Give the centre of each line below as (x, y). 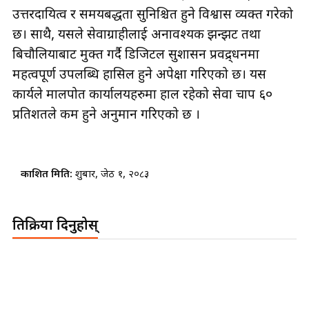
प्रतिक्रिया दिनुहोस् (55, 227)
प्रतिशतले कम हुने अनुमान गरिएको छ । (106, 116)
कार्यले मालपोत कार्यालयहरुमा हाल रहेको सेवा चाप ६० (142, 96)
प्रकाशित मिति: (48, 175)
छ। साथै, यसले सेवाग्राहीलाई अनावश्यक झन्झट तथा (137, 36)
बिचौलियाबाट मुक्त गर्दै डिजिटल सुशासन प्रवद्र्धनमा (136, 56)
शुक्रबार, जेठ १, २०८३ (112, 175)
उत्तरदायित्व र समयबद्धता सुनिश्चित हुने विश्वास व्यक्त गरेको (153, 16)
